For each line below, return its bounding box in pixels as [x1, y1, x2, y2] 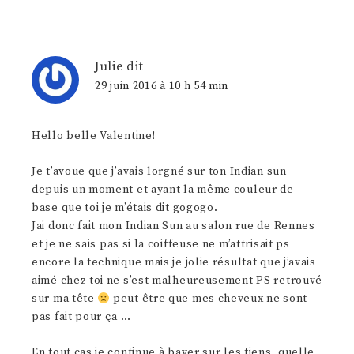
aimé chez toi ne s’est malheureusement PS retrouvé [32, 273, 323, 288]
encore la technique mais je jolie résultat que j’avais [32, 255, 316, 270]
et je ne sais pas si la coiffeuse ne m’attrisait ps [32, 237, 290, 252]
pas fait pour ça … [32, 310, 131, 325]
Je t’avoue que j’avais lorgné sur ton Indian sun [32, 164, 287, 179]
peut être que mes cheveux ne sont [110, 292, 308, 307]
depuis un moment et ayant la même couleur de [32, 183, 294, 198]
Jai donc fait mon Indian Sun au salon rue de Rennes [32, 219, 315, 234]
